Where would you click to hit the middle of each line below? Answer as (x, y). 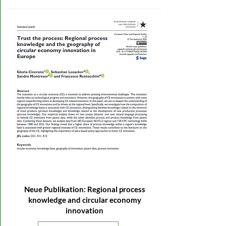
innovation (84, 210)
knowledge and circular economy (84, 200)
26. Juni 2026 (35, 166)
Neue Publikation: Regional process (84, 189)
